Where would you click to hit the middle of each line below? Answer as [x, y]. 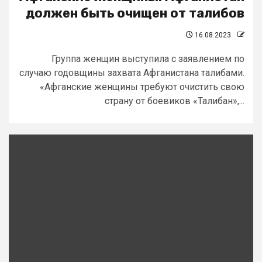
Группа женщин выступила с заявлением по [148, 59]
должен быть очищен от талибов [135, 13]
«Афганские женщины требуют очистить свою [142, 87]
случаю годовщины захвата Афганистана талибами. [132, 73]
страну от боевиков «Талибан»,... [175, 101]
